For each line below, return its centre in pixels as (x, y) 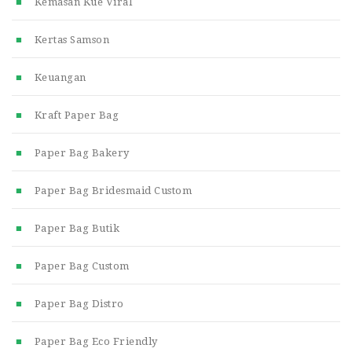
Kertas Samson (71, 39)
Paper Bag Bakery (82, 152)
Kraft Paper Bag (76, 115)
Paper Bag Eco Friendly (96, 341)
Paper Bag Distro (79, 303)
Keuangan (60, 77)
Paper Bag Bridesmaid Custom (113, 190)
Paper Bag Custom (82, 266)
